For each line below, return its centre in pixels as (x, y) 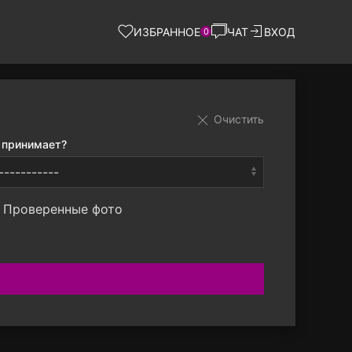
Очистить (237, 119)
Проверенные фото (62, 209)
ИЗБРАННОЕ (167, 31)
